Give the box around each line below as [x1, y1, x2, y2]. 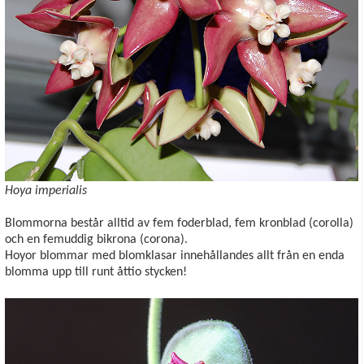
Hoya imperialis [5, 184, 87, 197]
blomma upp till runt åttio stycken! [5, 265, 187, 279]
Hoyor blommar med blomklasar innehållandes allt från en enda [5, 249, 344, 262]
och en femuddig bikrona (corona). [5, 232, 191, 246]
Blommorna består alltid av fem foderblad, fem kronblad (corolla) [5, 216, 353, 230]
